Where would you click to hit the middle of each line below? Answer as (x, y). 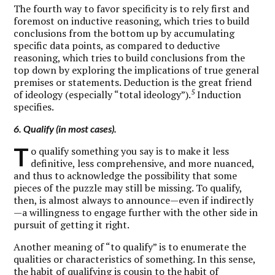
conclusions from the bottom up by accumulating (124, 33)
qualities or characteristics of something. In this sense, (135, 259)
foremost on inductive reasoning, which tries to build (132, 21)
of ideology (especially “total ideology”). (103, 94)
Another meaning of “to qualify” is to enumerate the (130, 246)
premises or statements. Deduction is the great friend (133, 82)
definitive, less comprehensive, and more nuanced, (143, 163)
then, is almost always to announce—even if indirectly (134, 200)
